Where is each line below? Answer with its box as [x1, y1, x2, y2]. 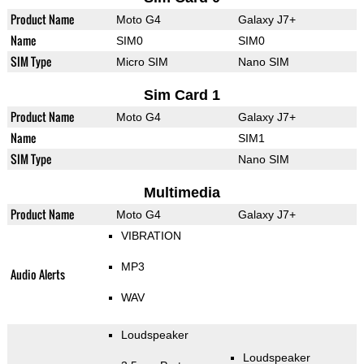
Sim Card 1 [143, 87, 220, 104]
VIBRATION [120, 229, 181, 243]
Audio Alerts [10, 266, 65, 284]
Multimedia [143, 184, 220, 201]
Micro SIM [115, 55, 168, 69]
